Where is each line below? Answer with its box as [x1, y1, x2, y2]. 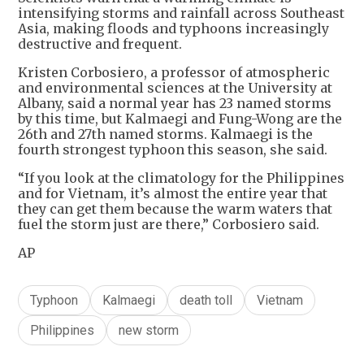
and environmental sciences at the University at [18, 79, 332, 96]
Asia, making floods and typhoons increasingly [18, 19, 329, 37]
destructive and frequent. [18, 35, 182, 52]
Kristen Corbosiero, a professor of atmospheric [18, 63, 330, 80]
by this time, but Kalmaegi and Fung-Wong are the [18, 110, 342, 127]
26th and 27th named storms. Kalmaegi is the [18, 125, 313, 142]
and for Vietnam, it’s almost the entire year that [18, 184, 327, 201]
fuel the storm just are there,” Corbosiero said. [18, 215, 323, 232]
